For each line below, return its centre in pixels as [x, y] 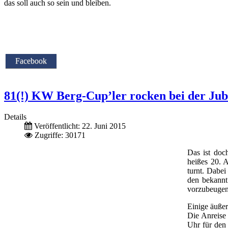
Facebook [31, 61]
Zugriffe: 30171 [60, 135]
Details [15, 117]
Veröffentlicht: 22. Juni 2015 [80, 126]
